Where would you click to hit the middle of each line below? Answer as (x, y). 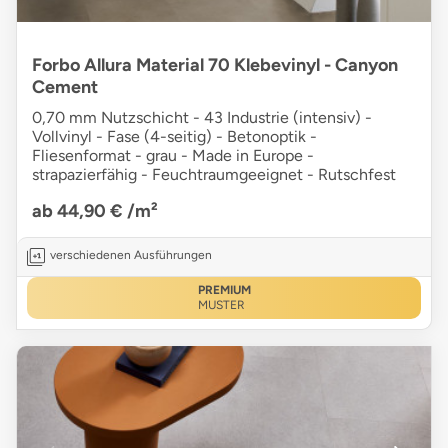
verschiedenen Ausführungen (131, 255)
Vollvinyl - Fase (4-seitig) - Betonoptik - (174, 137)
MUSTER (221, 305)
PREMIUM (224, 290)
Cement (65, 87)
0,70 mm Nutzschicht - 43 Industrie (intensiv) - (202, 118)
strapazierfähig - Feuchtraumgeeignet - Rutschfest (214, 175)
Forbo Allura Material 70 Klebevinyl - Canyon (215, 65)
